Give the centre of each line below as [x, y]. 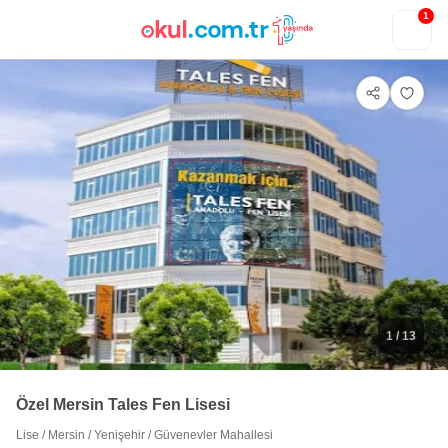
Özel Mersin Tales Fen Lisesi [123, 404]
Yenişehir [119, 434]
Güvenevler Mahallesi [213, 434]
